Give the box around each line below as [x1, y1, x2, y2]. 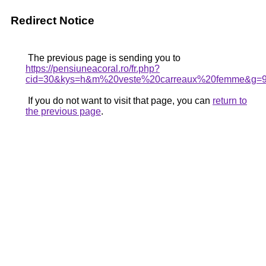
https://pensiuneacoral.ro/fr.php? [26, 64, 160, 74]
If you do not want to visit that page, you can [26, 96, 213, 106]
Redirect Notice [11, 14, 94, 27]
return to [213, 96, 247, 106]
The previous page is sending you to [26, 53, 180, 63]
